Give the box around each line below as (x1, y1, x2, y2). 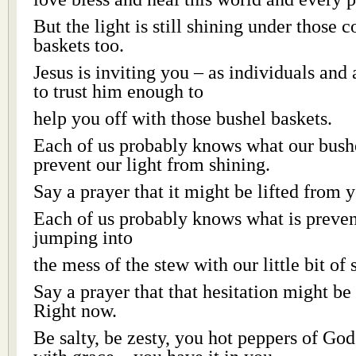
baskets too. (33, 34, 124, 56)
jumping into (33, 226, 133, 248)
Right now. (33, 300, 117, 321)
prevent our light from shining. (33, 153, 270, 175)
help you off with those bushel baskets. (33, 107, 332, 129)
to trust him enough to (33, 80, 203, 102)
